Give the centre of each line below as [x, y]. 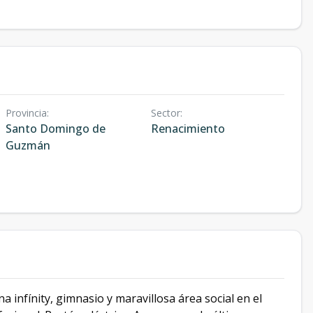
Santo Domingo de [56, 129]
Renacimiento [188, 129]
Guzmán [28, 145]
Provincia [26, 113]
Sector [165, 113]
